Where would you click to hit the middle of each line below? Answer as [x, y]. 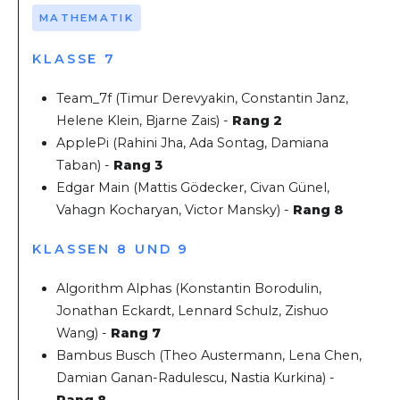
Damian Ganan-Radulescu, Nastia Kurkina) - [196, 378]
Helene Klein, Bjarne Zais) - [145, 121]
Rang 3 [138, 166]
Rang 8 [318, 210]
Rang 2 [258, 121]
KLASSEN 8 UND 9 [111, 250]
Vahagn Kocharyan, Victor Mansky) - [175, 210]
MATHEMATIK [86, 17]
